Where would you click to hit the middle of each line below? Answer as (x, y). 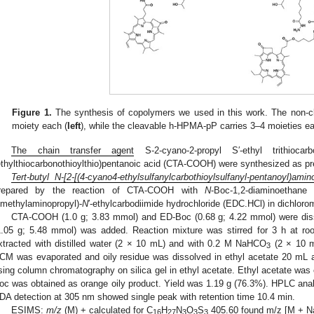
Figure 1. (32, 112)
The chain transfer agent (73, 150)
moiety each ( (40, 125)
